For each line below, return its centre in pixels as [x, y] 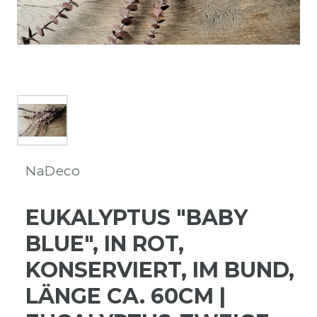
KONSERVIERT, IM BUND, [160, 270]
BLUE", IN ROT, [105, 243]
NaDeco [53, 171]
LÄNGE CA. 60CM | [126, 296]
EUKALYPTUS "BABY [137, 217]
